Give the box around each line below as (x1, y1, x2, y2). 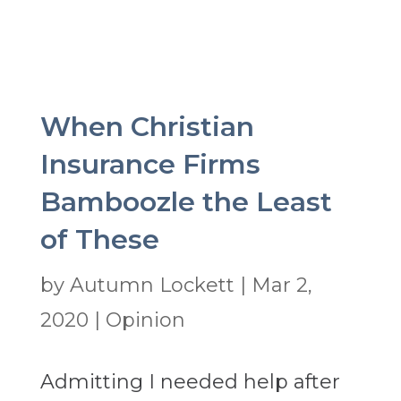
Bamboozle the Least (39, 185, 332, 219)
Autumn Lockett (69, 273, 235, 298)
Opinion (105, 308, 185, 333)
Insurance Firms (39, 148, 260, 182)
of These (39, 223, 159, 257)
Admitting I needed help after (39, 370, 340, 395)
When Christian (39, 110, 254, 144)
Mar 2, (251, 273, 312, 298)
